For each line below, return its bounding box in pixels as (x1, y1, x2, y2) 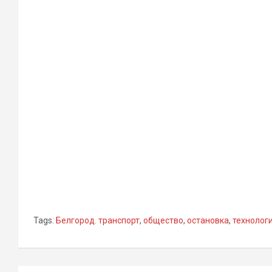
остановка (187, 216, 229, 225)
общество (143, 216, 183, 225)
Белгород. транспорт (56, 216, 140, 225)
